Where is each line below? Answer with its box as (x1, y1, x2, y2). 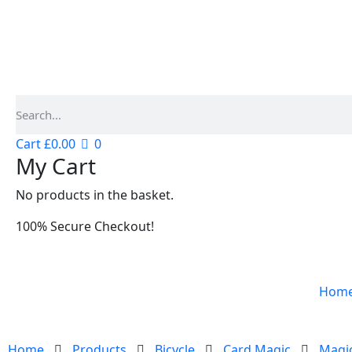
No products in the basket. (16, 185, 174, 203)
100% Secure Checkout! (16, 217, 154, 235)
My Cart (16, 150, 96, 181)
